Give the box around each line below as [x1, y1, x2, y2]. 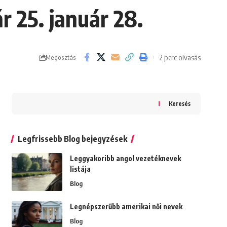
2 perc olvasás [159, 52, 201, 62]
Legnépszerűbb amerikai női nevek [69, 202, 182, 211]
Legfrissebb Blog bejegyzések [17, 134, 127, 144]
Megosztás [46, 53, 76, 61]
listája [69, 165, 91, 174]
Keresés [168, 100, 191, 108]
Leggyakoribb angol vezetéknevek [69, 154, 181, 163]
